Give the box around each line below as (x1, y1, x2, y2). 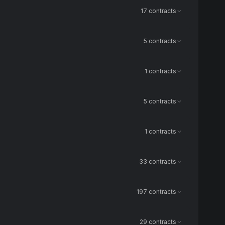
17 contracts (141, 7, 176, 15)
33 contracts (139, 158, 176, 165)
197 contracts (137, 188, 176, 195)
